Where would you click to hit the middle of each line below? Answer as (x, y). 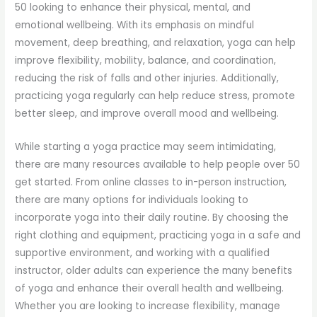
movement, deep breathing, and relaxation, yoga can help (156, 43)
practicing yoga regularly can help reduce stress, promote (155, 96)
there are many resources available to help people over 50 (158, 165)
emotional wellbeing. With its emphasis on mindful (135, 25)
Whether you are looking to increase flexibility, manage (148, 306)
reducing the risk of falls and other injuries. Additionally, (147, 79)
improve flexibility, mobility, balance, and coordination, (146, 61)
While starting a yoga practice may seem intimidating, (146, 147)
